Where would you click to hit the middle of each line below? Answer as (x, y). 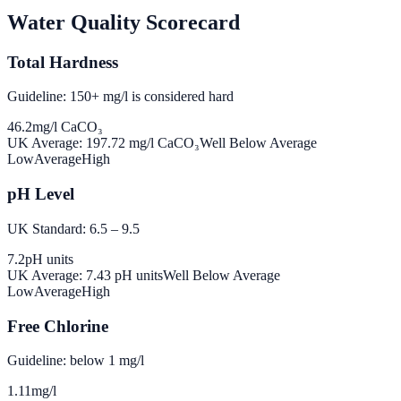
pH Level (41, 194)
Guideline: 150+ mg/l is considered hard (120, 97)
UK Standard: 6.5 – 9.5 (73, 228)
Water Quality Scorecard (124, 22)
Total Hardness (63, 62)
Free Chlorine (58, 326)
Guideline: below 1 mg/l (76, 361)
